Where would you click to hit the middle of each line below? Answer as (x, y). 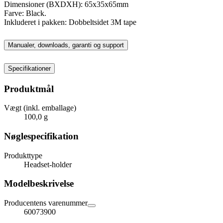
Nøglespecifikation (41, 136)
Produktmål (29, 89)
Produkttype (23, 155)
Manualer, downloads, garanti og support (66, 45)
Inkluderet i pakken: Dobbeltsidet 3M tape (70, 22)
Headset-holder (48, 164)
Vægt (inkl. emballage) (40, 108)
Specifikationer (29, 68)
